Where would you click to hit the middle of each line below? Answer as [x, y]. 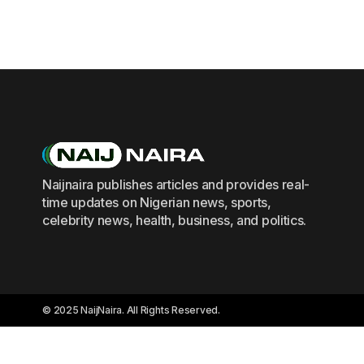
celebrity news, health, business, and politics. [174, 220]
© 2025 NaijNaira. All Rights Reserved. [131, 310]
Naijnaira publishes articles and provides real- [176, 184]
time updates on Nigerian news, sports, [157, 202]
